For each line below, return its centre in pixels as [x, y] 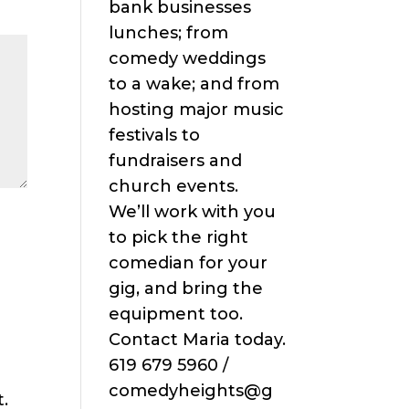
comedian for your [189, 263]
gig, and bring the [186, 289]
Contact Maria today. [198, 340]
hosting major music [197, 110]
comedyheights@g [191, 391]
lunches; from [169, 33]
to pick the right [179, 238]
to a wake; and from [194, 84]
